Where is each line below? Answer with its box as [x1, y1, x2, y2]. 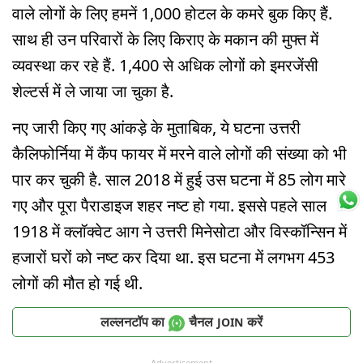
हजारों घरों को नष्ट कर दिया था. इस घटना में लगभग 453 [12, 246, 335, 269]
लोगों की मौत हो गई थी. [12, 272, 143, 295]
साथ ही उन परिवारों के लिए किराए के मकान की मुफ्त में [12, 28, 318, 51]
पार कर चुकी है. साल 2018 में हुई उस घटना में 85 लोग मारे [12, 169, 346, 191]
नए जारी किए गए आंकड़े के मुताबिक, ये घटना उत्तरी [12, 117, 301, 139]
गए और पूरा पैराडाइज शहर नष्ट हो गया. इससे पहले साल [12, 194, 327, 217]
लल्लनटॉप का [100, 312, 164, 331]
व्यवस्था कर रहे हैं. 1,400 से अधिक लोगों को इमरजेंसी [12, 54, 318, 77]
